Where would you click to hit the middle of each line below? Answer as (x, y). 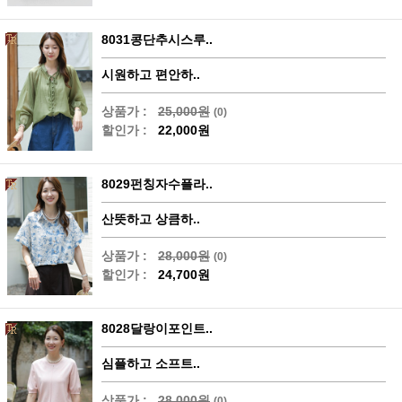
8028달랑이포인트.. (157, 328)
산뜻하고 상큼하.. (151, 218)
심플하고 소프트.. (151, 363)
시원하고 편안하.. (151, 74)
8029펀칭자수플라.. (157, 184)
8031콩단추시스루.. (157, 39)
